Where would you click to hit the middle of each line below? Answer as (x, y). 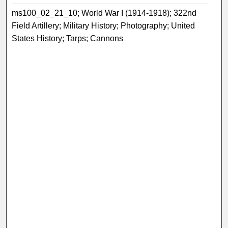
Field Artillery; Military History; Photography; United (104, 25)
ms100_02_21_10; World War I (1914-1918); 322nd (104, 13)
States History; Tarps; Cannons (68, 38)
